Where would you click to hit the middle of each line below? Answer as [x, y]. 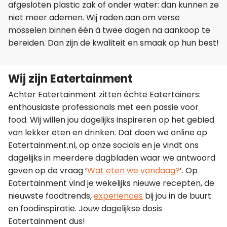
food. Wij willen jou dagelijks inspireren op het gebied [111, 120]
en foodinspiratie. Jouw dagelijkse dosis [85, 208]
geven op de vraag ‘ [48, 170]
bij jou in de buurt [177, 196]
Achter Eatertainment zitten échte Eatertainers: [104, 94]
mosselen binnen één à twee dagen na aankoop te [109, 30]
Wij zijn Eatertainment [70, 79]
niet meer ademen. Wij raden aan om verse [94, 18]
